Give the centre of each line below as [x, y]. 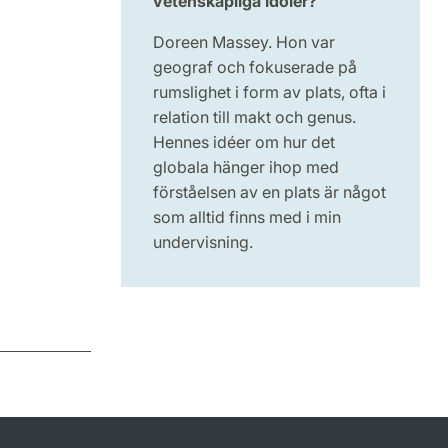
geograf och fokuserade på [254, 67]
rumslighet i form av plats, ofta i [269, 92]
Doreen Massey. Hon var [243, 42]
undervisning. [206, 242]
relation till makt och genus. [254, 117]
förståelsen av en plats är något [269, 192]
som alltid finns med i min [246, 217]
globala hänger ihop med [245, 167]
